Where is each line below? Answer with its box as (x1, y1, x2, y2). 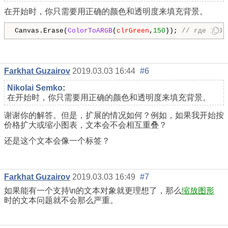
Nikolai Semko (7, 83, 63, 92)
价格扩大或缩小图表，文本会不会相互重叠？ (4, 120, 167, 129)
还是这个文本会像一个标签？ (4, 136, 110, 145)
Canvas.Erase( (15, 26, 68, 35)
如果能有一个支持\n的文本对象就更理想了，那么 (4, 186, 182, 195)
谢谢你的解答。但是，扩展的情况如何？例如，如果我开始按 (4, 110, 224, 120)
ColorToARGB (68, 26, 112, 35)
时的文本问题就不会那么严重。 (4, 196, 118, 205)
